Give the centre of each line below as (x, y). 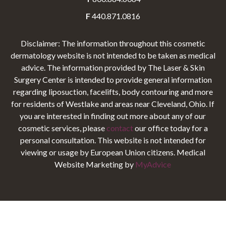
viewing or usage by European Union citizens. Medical (113, 152)
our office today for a (171, 128)
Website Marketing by (95, 164)
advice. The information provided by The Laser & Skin (113, 68)
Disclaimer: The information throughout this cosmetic (113, 43)
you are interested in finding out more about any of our (113, 116)
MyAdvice (153, 164)
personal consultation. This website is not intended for (113, 140)
